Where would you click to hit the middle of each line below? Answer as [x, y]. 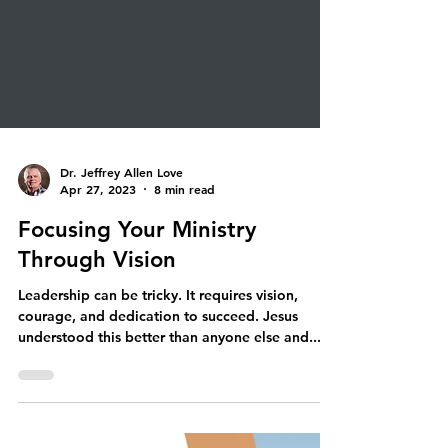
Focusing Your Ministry [137, 389]
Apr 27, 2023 [98, 349]
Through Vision [97, 419]
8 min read [184, 349]
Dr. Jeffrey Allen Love [121, 331]
